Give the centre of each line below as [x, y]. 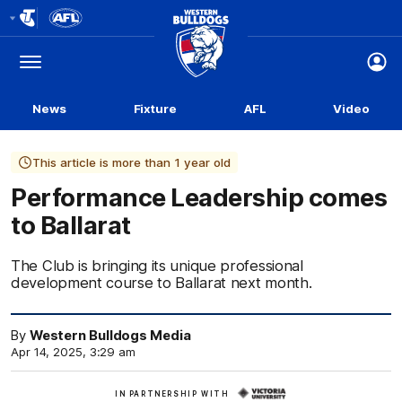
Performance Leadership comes [199, 197]
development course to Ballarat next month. [162, 283]
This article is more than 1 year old [131, 162]
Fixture [155, 109]
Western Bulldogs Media [110, 336]
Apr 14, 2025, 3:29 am [73, 352]
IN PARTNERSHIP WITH [172, 394]
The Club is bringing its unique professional [157, 266]
